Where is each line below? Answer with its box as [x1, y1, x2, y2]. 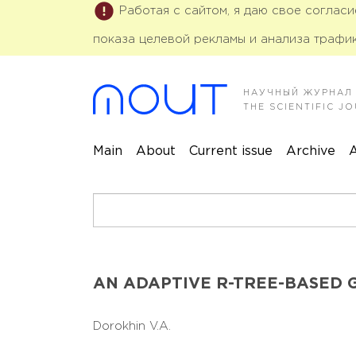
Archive [286, 145, 335, 157]
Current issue [189, 145, 273, 157]
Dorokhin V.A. [93, 321, 175, 331]
